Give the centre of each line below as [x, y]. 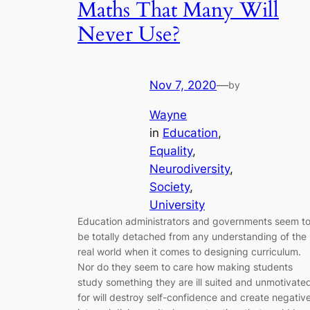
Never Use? [129, 35]
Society [170, 186]
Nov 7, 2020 [183, 85]
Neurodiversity [190, 168]
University [177, 204]
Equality [171, 151]
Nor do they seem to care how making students [185, 266]
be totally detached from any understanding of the [192, 236]
